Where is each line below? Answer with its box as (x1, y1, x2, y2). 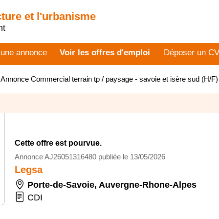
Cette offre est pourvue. (15, 139, 102, 147)
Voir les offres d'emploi (59, 48, 150, 57)
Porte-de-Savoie (27, 180, 94, 190)
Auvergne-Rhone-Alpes (99, 180, 197, 190)
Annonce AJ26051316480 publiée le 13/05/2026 (15, 153, 165, 161)
